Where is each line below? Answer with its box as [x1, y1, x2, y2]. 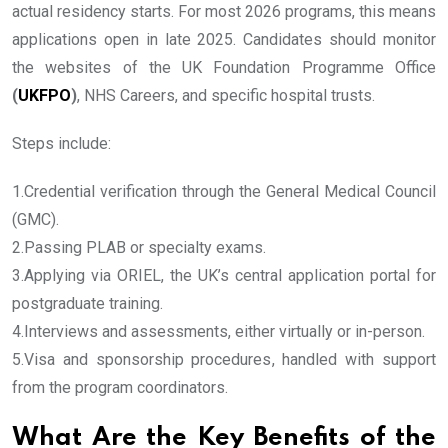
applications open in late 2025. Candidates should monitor [12, 30, 436, 50]
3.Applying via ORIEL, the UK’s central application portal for [12, 266, 436, 286]
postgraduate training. [12, 294, 163, 314]
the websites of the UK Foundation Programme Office [12, 58, 436, 78]
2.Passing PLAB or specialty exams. [12, 238, 266, 258]
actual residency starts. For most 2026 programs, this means [12, 2, 436, 22]
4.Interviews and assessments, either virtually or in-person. [12, 322, 425, 342]
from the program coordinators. [12, 378, 228, 398]
